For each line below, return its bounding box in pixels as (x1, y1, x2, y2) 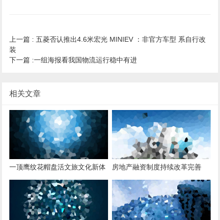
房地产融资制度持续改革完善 (112, 163, 202, 171)
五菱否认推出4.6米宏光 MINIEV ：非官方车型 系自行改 (34, 35, 206, 43)
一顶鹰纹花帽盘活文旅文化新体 (9, 163, 106, 171)
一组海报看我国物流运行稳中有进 (34, 55, 137, 64)
